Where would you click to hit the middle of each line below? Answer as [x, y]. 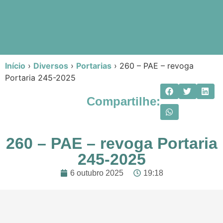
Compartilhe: [124, 102]
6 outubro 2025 [97, 173]
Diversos [51, 65]
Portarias [94, 65]
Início [15, 65]
